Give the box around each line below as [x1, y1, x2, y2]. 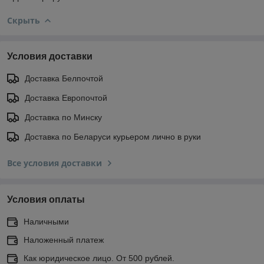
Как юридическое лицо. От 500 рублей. [24, 253, 174, 263]
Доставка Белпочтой [25, 73, 103, 83]
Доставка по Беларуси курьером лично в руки [25, 131, 201, 141]
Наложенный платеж [24, 235, 104, 245]
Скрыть [7, 14, 40, 26]
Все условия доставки [7, 157, 102, 169]
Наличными [24, 216, 69, 226]
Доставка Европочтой [25, 93, 107, 103]
